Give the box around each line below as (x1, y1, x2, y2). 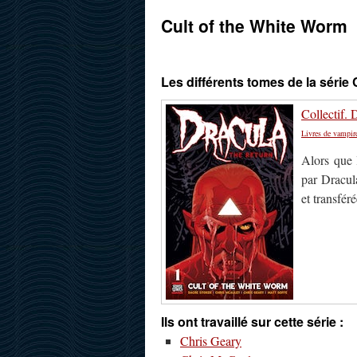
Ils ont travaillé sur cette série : (161, 312, 343, 331)
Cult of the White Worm (161, 14, 347, 37)
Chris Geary (180, 332, 241, 349)
